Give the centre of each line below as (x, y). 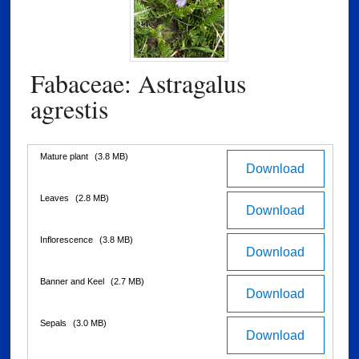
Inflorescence (68, 239)
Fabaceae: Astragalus (138, 83)
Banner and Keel (73, 281)
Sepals (54, 323)
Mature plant (65, 156)
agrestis (69, 108)
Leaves (56, 198)
